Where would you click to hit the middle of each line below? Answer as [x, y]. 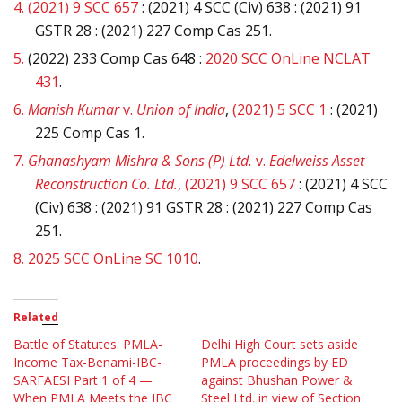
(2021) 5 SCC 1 [280, 110]
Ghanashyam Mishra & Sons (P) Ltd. [140, 161]
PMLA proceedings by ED [275, 363]
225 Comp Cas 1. [90, 133]
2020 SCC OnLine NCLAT [288, 59]
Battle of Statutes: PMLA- [88, 345]
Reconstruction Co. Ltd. [106, 184]
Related [36, 318]
